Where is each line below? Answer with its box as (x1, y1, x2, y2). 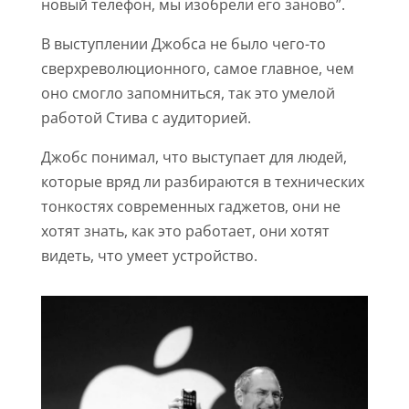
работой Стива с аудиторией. (40, 108, 251, 129)
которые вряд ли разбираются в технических (40, 172, 364, 193)
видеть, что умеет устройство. (40, 246, 257, 267)
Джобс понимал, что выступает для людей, (40, 147, 347, 168)
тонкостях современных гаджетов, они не (40, 196, 341, 217)
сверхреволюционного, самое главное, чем (40, 58, 354, 79)
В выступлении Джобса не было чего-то (40, 34, 326, 55)
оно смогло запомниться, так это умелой (40, 83, 335, 104)
